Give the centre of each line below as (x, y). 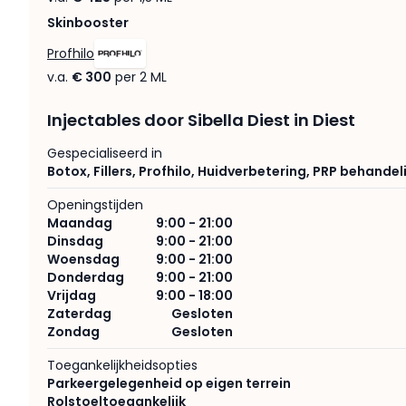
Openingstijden (95, 205)
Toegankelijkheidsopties (122, 365)
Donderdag (86, 277)
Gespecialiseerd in (105, 153)
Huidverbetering (252, 171)
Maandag (80, 223)
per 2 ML (141, 77)
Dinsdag (75, 241)
